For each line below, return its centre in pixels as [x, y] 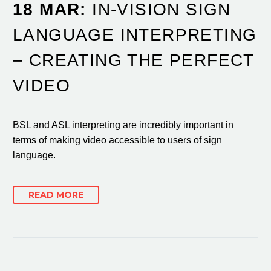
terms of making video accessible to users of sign [117, 140]
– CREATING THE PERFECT [133, 60]
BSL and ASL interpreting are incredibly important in [123, 125]
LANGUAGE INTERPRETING [135, 34]
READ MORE [56, 195]
